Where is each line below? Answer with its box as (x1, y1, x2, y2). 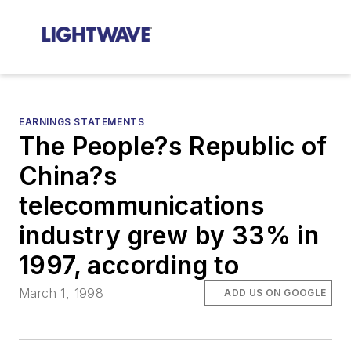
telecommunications (19, 190, 265, 221)
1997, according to (19, 250, 240, 280)
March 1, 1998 (19, 285, 104, 302)
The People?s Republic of (19, 131, 327, 161)
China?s (19, 161, 118, 191)
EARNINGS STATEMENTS (19, 116, 145, 128)
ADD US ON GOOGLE (224, 287, 327, 299)
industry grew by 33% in (19, 220, 320, 251)
